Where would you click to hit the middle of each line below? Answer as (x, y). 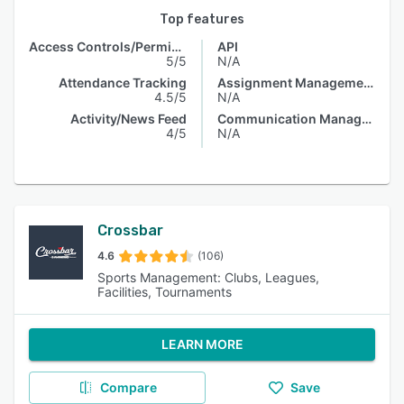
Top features (202, 19)
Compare (128, 387)
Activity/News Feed (129, 119)
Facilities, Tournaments (165, 292)
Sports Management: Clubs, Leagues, (208, 277)
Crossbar (130, 230)
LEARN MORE (202, 344)
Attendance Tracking (123, 83)
